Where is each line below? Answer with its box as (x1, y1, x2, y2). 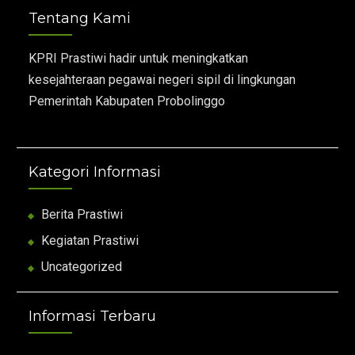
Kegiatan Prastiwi (41, 233, 139, 249)
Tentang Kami (29, 10, 132, 28)
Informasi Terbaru (29, 307, 157, 326)
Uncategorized (41, 259, 123, 275)
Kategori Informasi (29, 163, 162, 181)
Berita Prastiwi (41, 207, 124, 223)
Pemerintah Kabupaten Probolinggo (29, 94, 226, 109)
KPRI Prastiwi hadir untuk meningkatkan (29, 51, 249, 67)
